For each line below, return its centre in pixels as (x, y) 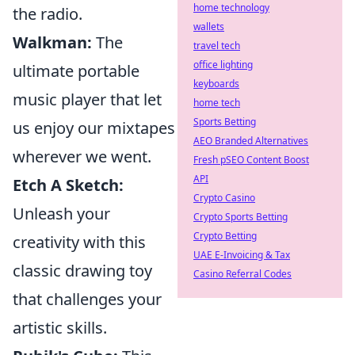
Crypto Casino (224, 198)
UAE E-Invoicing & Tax (242, 255)
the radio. (48, 14)
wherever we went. (82, 157)
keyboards (216, 84)
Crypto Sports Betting (240, 217)
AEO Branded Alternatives (251, 141)
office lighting (223, 65)
